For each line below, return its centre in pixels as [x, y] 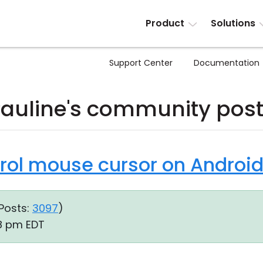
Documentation [227, 63]
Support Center [141, 63]
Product [165, 23]
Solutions [233, 23]
